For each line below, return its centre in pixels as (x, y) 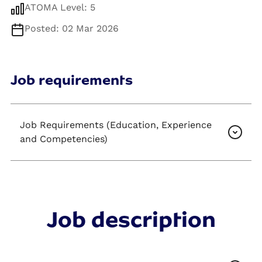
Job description (131, 220)
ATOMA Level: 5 (60, 8)
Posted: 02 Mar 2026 (72, 29)
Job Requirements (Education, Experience (116, 125)
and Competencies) (64, 139)
